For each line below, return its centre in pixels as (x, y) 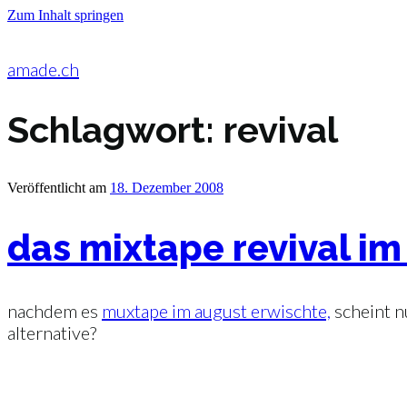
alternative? (52, 332)
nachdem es (55, 310)
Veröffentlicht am (57, 187)
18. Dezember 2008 (167, 187)
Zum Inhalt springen (65, 15)
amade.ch (43, 69)
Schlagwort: (115, 129)
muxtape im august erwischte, (216, 310)
